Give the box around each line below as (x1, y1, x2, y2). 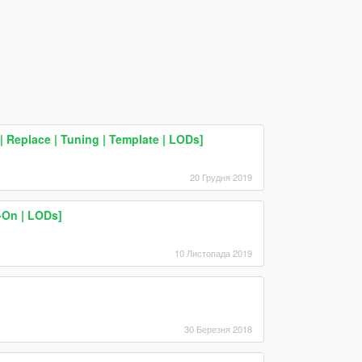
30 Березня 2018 (183, 322, 252, 335)
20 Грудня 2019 (189, 170, 252, 183)
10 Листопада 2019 (174, 246, 252, 259)
